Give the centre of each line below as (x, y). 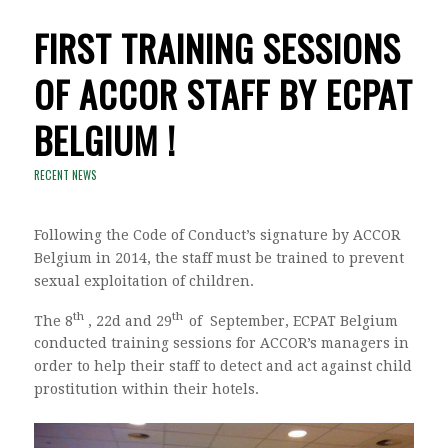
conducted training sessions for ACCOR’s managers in (221, 343)
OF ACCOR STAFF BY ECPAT (223, 93)
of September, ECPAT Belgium (293, 320)
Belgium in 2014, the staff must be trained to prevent (218, 257)
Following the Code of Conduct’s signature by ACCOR (216, 234)
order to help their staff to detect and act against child (222, 366)
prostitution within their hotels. (146, 389)
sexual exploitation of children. (143, 280)
